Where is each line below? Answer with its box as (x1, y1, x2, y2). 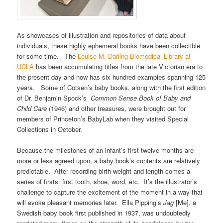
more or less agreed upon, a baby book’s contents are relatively (17, 156, 201, 166)
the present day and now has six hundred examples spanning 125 (17, 72, 206, 82)
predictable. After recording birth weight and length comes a (17, 166, 191, 176)
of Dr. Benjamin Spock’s (17, 93, 91, 103)
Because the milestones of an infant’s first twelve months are (17, 145, 194, 155)
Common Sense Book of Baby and (91, 93, 191, 103)
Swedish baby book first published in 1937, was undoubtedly (17, 208, 191, 218)
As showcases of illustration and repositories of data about (17, 30, 186, 40)
